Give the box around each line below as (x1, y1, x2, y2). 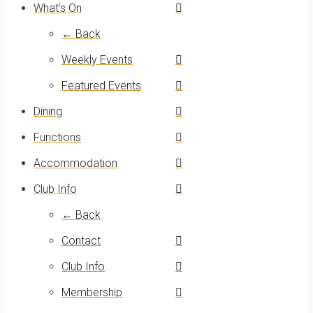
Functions (34, 131, 81, 145)
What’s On (34, 1, 82, 15)
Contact (61, 234, 101, 248)
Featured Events (61, 79, 141, 93)
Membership (61, 286, 122, 300)
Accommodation (34, 156, 117, 170)
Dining (34, 105, 62, 119)
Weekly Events (61, 53, 133, 67)
